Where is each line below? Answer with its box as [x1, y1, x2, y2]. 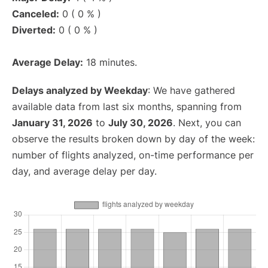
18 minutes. [83, 56, 137, 69]
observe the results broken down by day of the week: [12, 133, 255, 145]
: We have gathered [148, 84, 235, 97]
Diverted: [12, 24, 56, 36]
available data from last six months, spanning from [12, 100, 242, 113]
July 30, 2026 [108, 117, 173, 129]
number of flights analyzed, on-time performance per [12, 149, 254, 162]
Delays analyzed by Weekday [12, 84, 148, 97]
